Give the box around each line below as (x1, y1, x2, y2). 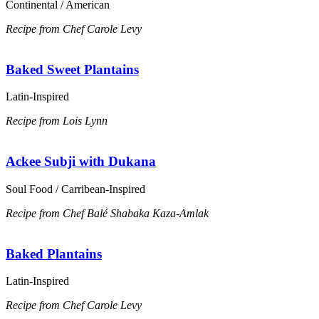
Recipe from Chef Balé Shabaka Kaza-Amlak (6, 206, 209, 219)
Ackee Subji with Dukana (6, 154, 156, 169)
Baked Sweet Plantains (6, 61, 139, 77)
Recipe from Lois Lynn (6, 115, 108, 127)
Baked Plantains (6, 246, 102, 261)
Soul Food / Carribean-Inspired (6, 182, 145, 195)
